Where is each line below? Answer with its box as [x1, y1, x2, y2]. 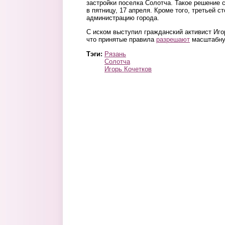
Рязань [104, 50, 126, 58]
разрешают [156, 36, 190, 44]
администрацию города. [86, 14, 159, 22]
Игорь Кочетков [104, 65, 152, 73]
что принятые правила [86, 36, 156, 44]
